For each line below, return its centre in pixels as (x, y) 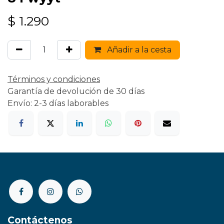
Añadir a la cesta (138, 50)
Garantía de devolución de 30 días (76, 91)
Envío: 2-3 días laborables (58, 103)
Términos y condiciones (54, 79)
